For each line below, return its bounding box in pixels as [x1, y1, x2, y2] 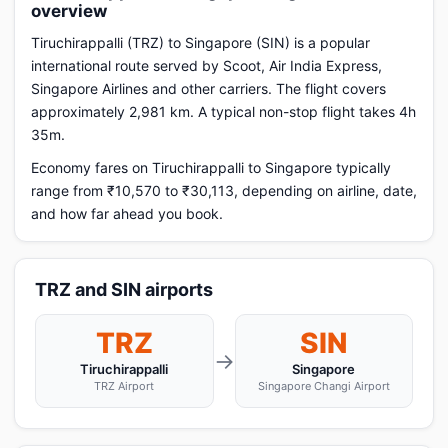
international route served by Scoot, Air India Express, [31, 57, 382, 74]
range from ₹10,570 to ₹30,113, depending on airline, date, [31, 182, 417, 199]
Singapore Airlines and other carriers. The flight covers [31, 80, 386, 97]
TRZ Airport [94, 379, 155, 393]
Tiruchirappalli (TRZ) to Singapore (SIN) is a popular [31, 34, 370, 51]
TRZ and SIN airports [35, 279, 213, 300]
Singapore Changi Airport [257, 379, 390, 393]
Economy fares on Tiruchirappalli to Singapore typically [31, 159, 391, 176]
